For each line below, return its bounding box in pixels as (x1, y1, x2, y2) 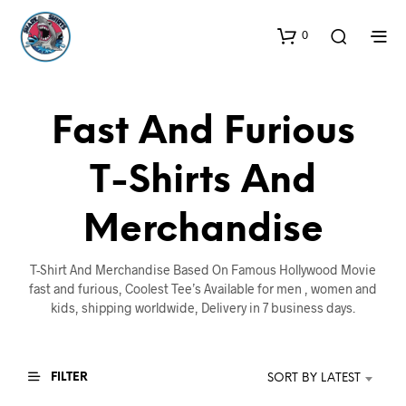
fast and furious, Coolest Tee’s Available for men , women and (29, 281, 377, 296)
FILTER (48, 371, 88, 383)
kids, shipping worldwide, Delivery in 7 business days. (51, 300, 355, 315)
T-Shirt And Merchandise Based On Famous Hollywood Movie (30, 262, 376, 277)
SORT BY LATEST (267, 372, 361, 384)
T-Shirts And (90, 162, 316, 201)
